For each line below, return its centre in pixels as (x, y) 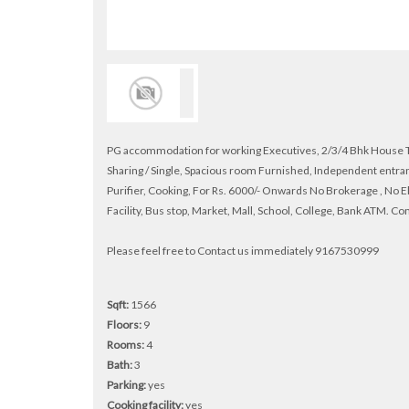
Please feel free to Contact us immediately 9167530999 (243, 251)
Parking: (126, 385)
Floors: (124, 325)
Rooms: (126, 345)
